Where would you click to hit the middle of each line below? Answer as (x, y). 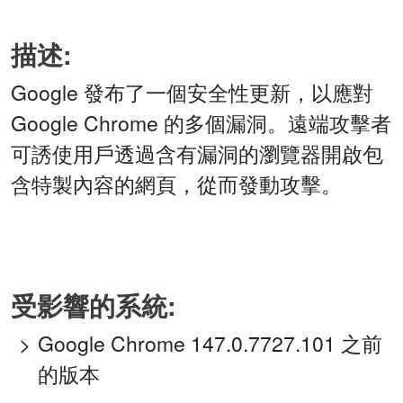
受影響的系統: (94, 306)
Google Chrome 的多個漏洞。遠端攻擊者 (201, 123)
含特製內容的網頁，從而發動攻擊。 (176, 184)
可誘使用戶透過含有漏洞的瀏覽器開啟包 (197, 154)
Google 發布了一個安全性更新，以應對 (192, 93)
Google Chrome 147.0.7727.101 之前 (210, 344)
